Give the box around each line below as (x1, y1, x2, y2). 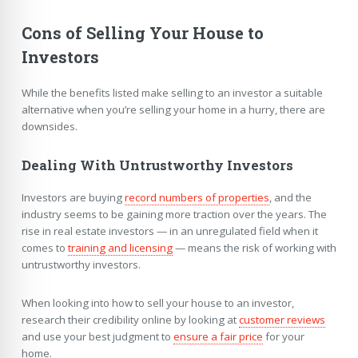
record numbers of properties (124, 190, 269, 205)
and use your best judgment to (21, 328, 173, 344)
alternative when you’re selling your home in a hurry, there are (21, 101, 325, 117)
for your (262, 328, 304, 344)
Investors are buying (21, 190, 125, 205)
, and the (268, 190, 312, 205)
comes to (21, 241, 68, 256)
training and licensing (67, 241, 173, 256)
